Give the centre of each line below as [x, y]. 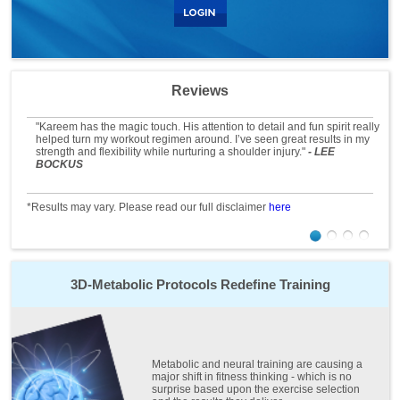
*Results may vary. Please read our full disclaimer [148, 207]
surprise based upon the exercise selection [256, 390]
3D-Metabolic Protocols [143, 285]
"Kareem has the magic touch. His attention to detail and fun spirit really [207, 127]
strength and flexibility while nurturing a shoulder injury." [171, 152]
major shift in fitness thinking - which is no [252, 377]
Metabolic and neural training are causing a [258, 365]
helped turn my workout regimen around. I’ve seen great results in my [202, 140]
